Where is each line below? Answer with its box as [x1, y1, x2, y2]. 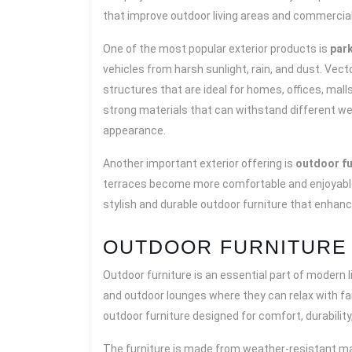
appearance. [103, 124, 166, 137]
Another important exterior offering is [103, 157, 295, 170]
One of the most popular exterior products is [103, 42, 330, 55]
